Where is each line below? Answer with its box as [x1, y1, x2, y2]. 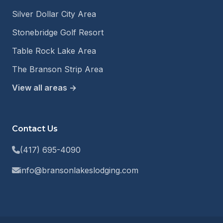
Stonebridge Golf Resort [12, 27, 104, 37]
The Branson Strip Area [12, 64, 103, 74]
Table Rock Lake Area [12, 46, 96, 56]
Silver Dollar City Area [12, 9, 96, 19]
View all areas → [12, 83, 77, 93]
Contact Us [12, 124, 58, 133]
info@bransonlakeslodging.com [20, 165, 138, 175]
